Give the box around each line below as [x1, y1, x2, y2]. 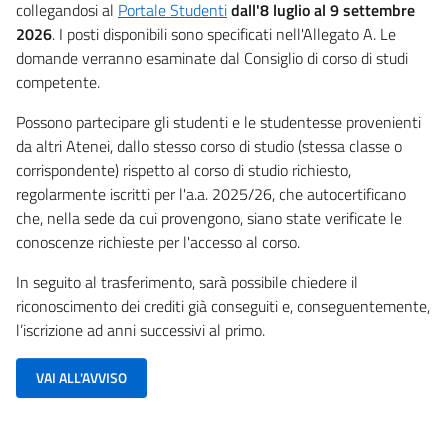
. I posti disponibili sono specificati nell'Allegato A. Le [52, 21, 396, 46]
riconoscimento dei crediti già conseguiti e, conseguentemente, [16, 293, 430, 318]
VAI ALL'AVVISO [36, 366, 127, 388]
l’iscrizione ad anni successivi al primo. [16, 317, 269, 342]
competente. [16, 69, 100, 94]
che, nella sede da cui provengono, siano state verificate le [16, 205, 402, 230]
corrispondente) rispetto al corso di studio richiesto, [16, 157, 351, 182]
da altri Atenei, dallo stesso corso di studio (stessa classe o [16, 133, 402, 158]
